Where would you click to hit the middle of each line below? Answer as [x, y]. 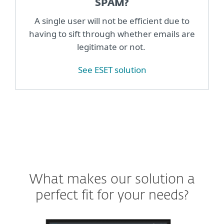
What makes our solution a [112, 180]
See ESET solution [112, 70]
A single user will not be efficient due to [112, 21]
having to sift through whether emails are [112, 34]
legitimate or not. [112, 47]
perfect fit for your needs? [112, 196]
